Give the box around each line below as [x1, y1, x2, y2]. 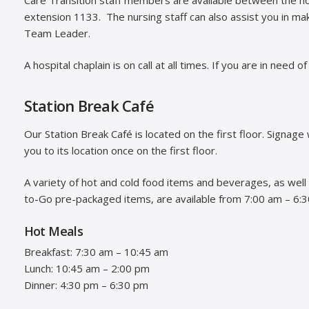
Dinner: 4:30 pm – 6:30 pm [23, 277, 148, 292]
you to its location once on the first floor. [23, 143, 217, 157]
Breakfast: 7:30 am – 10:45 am [23, 244, 168, 259]
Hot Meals [23, 222, 83, 239]
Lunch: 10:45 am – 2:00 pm [23, 261, 150, 275]
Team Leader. [23, 26, 90, 40]
